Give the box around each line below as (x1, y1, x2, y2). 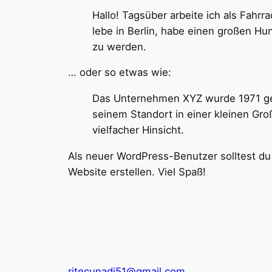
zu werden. (92, 40, 146, 53)
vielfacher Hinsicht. (92, 124, 184, 137)
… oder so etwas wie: (68, 66, 171, 79)
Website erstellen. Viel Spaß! (68, 166, 206, 178)
